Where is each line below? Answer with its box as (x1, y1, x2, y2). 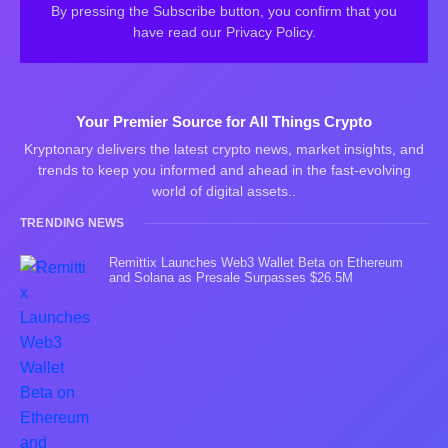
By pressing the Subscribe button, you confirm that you (51, 3, 397, 20)
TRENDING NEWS (20, 216, 125, 231)
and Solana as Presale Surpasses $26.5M (109, 270, 354, 286)
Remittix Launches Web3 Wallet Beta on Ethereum (109, 255, 404, 271)
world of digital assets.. (152, 183, 296, 200)
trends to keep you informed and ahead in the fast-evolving (37, 162, 411, 179)
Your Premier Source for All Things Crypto (76, 113, 372, 131)
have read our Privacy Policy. (132, 24, 316, 41)
